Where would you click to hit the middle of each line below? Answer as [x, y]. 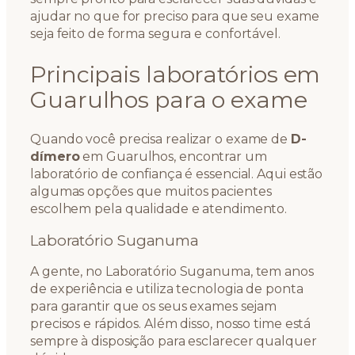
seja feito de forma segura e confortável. [155, 33]
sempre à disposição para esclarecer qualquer [174, 342]
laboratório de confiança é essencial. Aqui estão [177, 174]
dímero [55, 157]
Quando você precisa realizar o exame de [160, 139]
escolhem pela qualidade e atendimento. [159, 209]
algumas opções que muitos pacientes [151, 192]
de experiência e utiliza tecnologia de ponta [167, 289]
